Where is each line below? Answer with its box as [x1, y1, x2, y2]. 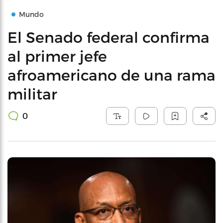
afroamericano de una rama [7, 66, 216, 84]
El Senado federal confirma [7, 28, 210, 46]
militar [7, 85, 57, 103]
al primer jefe [7, 47, 107, 65]
